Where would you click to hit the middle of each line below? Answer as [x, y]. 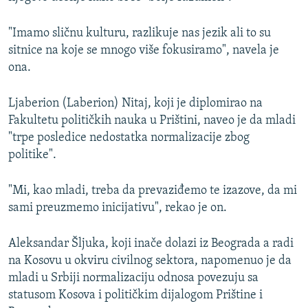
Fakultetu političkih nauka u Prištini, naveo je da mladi [152, 120]
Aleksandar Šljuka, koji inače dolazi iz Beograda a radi [151, 243]
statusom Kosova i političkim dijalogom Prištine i [135, 295]
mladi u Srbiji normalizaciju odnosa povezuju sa [133, 278]
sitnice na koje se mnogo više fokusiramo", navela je [144, 50]
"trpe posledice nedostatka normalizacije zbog [129, 137]
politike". [32, 155]
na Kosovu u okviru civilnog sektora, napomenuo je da [150, 261]
